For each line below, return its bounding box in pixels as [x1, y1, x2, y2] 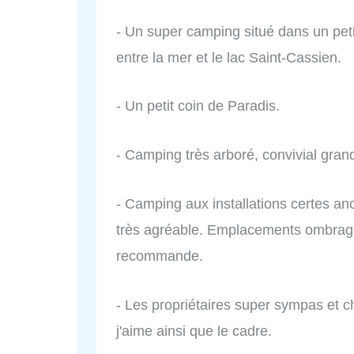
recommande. [116, 247, 203, 264]
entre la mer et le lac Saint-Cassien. [116, 49, 341, 66]
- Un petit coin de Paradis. [116, 98, 280, 115]
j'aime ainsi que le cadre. [116, 322, 272, 339]
